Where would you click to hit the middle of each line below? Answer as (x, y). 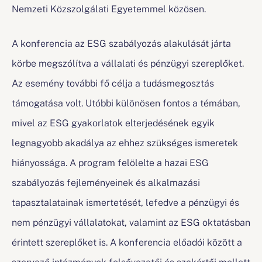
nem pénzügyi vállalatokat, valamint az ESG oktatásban (131, 222)
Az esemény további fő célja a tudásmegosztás (113, 82)
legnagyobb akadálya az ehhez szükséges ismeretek (125, 142)
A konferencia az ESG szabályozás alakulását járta (121, 43)
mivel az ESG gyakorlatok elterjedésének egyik (113, 122)
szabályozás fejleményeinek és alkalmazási (106, 182)
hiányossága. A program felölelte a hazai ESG (110, 162)
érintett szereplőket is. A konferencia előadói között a (127, 242)
